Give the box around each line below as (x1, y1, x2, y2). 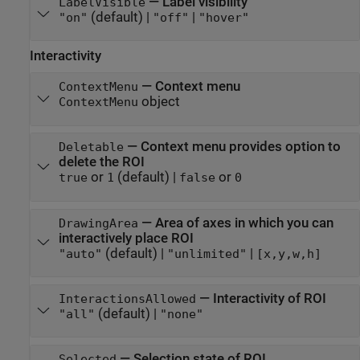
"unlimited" (166, 247, 247, 260)
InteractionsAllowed (58, 292, 196, 305)
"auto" (58, 247, 102, 260)
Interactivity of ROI (212, 290, 326, 306)
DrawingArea (58, 216, 138, 230)
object (137, 94, 180, 110)
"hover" (198, 10, 249, 24)
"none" (159, 307, 203, 321)
